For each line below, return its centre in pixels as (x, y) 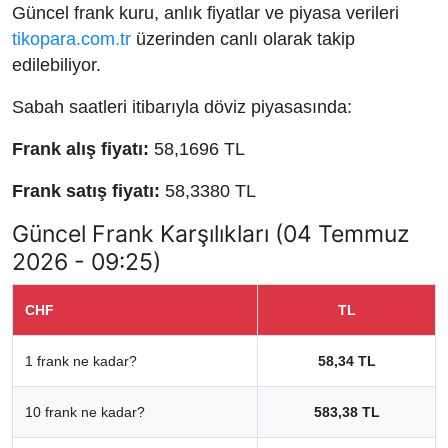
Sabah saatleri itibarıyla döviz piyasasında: (182, 106)
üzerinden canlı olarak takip (243, 38)
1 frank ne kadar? (81, 360)
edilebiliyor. (56, 64)
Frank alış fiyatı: (80, 148)
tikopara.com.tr (71, 38)
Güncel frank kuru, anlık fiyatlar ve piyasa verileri (205, 12)
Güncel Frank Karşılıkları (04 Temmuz (210, 233)
